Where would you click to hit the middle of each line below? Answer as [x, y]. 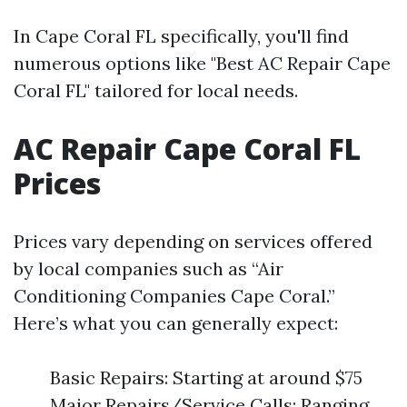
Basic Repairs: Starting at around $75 [206, 377]
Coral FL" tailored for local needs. [156, 90]
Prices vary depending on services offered [193, 241]
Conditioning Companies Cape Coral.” [174, 296]
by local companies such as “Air [149, 268]
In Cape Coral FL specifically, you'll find [181, 36]
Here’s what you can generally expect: [176, 323]
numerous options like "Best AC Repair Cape [202, 63]
